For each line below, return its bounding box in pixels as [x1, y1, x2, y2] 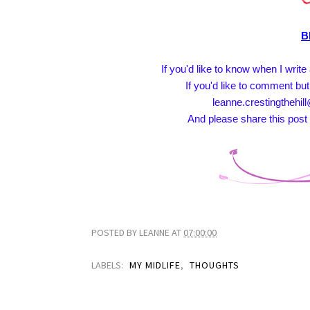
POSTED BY [91, 226, 139, 239]
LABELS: [91, 259, 125, 272]
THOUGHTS [190, 259, 239, 272]
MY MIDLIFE [129, 259, 181, 272]
